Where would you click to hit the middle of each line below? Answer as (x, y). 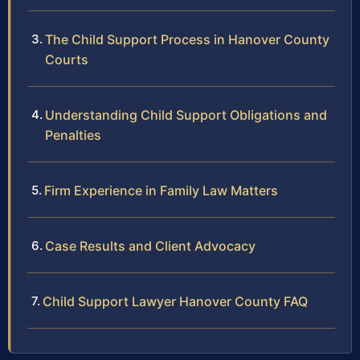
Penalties (73, 135)
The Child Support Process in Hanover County (187, 40)
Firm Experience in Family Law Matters (161, 191)
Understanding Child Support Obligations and (186, 115)
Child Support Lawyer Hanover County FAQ (175, 302)
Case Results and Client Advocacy (150, 246)
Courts (67, 60)
